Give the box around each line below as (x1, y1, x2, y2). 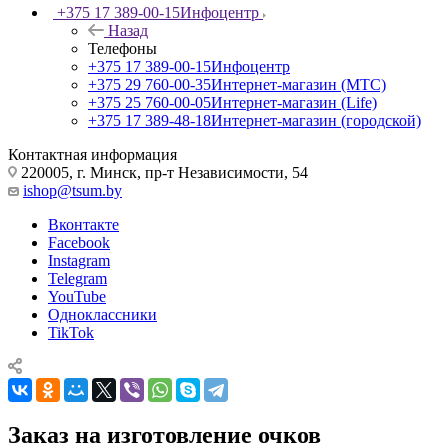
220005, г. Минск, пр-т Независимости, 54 (17, 163, 308, 181)
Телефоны (88, 39, 157, 57)
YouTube (48, 287, 106, 305)
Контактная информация (8, 145, 177, 163)
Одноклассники (48, 305, 157, 323)
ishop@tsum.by (23, 181, 122, 199)
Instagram (48, 251, 110, 269)
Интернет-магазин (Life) (211, 93, 377, 111)
